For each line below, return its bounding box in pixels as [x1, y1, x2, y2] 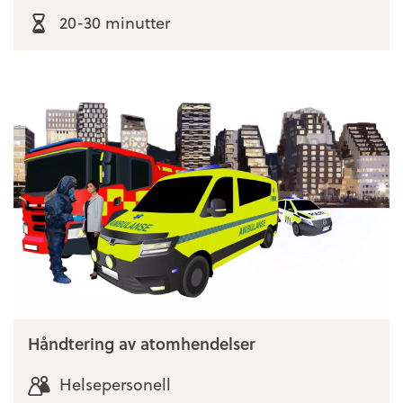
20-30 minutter [58, 9, 170, 34]
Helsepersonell [58, 372, 171, 397]
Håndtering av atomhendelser [28, 331, 255, 356]
